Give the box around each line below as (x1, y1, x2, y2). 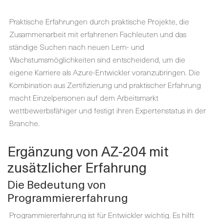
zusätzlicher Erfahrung (7, 156, 147, 177)
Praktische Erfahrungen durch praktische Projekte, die (9, 15, 189, 27)
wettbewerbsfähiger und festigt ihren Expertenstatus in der (9, 104, 206, 116)
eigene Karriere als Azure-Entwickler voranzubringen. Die (9, 66, 200, 78)
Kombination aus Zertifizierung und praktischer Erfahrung (9, 79, 201, 90)
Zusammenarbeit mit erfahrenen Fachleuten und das (9, 28, 186, 40)
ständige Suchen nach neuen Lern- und (9, 41, 144, 52)
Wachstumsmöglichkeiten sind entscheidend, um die (9, 53, 185, 65)
